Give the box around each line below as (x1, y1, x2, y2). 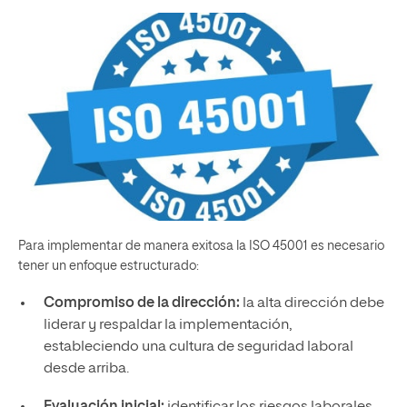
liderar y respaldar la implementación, (43, 318, 292, 333)
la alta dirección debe (239, 296, 384, 311)
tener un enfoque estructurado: (18, 260, 199, 273)
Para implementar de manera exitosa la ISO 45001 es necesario (18, 240, 384, 253)
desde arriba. (43, 362, 129, 376)
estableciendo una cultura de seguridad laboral (43, 340, 353, 354)
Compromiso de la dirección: (43, 296, 240, 311)
